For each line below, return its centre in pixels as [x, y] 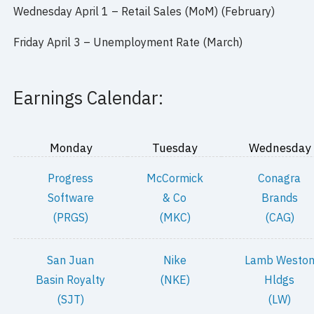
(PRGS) [71, 217]
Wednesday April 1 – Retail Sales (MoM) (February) [144, 11]
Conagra [280, 178]
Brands [279, 198]
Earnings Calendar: [89, 98]
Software [70, 198]
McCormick [175, 178]
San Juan [71, 260]
